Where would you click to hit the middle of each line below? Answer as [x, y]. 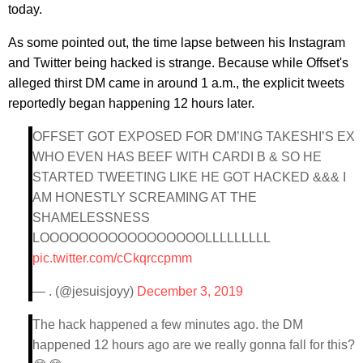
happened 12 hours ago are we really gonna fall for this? [194, 344]
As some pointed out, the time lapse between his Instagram [177, 42]
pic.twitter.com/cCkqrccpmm [112, 258]
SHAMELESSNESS [91, 217]
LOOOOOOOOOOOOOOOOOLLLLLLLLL [151, 237]
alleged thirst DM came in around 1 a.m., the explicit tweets [176, 83]
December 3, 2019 [190, 291]
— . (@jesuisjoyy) [85, 291]
